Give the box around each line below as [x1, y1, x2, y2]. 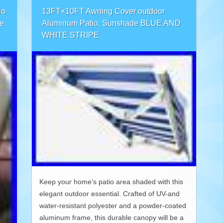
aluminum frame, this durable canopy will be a [39, 214, 184, 222]
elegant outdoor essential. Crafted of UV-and [39, 190, 180, 198]
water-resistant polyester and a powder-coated [39, 202, 186, 210]
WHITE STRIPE [42, 30, 99, 39]
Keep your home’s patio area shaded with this [39, 178, 183, 186]
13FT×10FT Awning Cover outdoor [42, 6, 165, 15]
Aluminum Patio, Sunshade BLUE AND [42, 18, 181, 27]
